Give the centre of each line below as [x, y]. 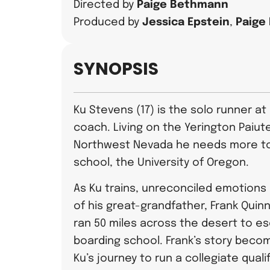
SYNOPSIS [116, 69]
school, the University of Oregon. [161, 163]
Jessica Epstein [186, 22]
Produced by [106, 22]
